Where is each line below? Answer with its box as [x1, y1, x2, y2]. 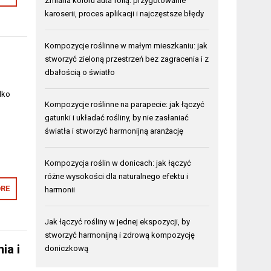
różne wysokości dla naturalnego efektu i [45, 171, 189, 181]
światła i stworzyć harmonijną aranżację [45, 126, 184, 135]
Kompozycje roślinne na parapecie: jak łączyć [45, 99, 205, 109]
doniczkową [45, 243, 89, 253]
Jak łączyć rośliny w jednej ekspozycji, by [45, 217, 191, 226]
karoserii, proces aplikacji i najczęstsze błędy [45, 8, 204, 18]
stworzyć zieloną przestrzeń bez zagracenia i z [45, 54, 209, 64]
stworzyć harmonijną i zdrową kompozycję [45, 230, 195, 240]
